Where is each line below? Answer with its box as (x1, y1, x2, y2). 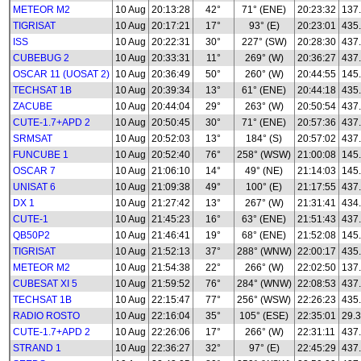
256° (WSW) (237, 294, 292, 305)
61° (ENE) (242, 85, 287, 96)
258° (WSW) (237, 149, 292, 160)
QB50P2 (13, 230, 50, 241)
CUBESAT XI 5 (13, 278, 77, 289)
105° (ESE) (239, 310, 289, 322)
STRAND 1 (13, 342, 61, 354)
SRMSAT (13, 133, 52, 144)
